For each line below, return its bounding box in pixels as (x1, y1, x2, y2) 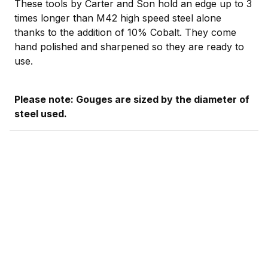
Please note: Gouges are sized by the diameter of (14, 93, 249, 106)
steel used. (14, 108, 67, 120)
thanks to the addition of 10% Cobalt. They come (14, 26, 236, 39)
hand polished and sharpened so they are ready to (14, 41, 244, 53)
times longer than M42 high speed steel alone (14, 12, 221, 25)
